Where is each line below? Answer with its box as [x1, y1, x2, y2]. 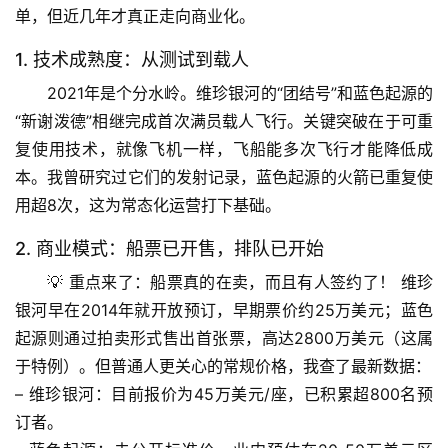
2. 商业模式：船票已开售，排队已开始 [15, 238, 324, 260]
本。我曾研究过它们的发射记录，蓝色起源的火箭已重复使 [15, 167, 433, 188]
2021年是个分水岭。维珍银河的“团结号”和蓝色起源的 [47, 83, 433, 104]
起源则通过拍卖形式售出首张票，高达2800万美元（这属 [15, 328, 433, 349]
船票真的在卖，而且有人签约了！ [150, 272, 396, 293]
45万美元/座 [193, 384, 288, 405]
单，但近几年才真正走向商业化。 [15, 6, 255, 27]
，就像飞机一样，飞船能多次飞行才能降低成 [98, 139, 433, 160]
